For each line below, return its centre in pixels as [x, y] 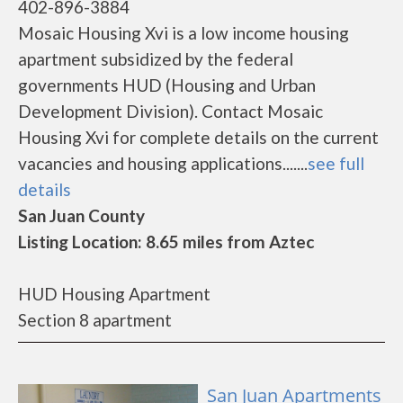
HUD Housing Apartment [114, 294]
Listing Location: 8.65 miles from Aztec [166, 242]
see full [336, 163]
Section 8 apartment [95, 320]
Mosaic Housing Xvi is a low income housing [184, 33]
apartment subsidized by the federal [156, 59]
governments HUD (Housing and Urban [167, 85]
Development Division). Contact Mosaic [170, 111]
